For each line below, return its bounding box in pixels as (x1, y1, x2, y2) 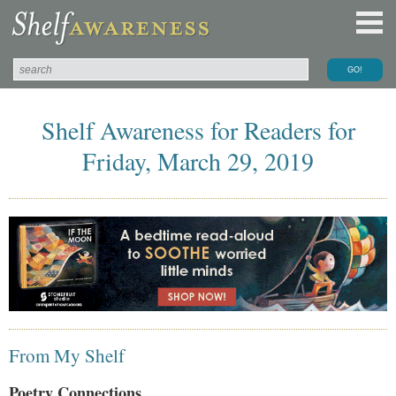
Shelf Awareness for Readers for (41, 112, 355, 147)
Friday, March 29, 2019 (82, 143, 314, 178)
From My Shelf (9, 342, 125, 368)
